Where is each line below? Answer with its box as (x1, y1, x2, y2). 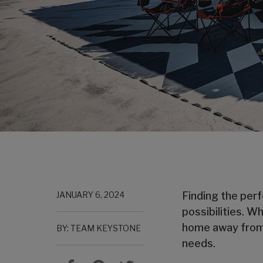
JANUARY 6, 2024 (56, 190, 124, 200)
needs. (182, 237, 215, 249)
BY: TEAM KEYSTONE (56, 223, 141, 233)
